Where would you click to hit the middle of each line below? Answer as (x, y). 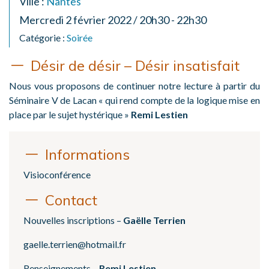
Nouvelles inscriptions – (73, 220)
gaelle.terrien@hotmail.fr (75, 244)
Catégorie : (43, 37)
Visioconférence (57, 174)
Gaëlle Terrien (154, 220)
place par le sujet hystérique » (70, 114)
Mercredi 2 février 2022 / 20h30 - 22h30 (113, 20)
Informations (87, 154)
